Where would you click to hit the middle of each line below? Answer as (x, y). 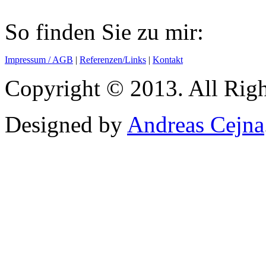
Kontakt (168, 60)
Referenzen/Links (113, 60)
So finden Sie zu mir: (104, 32)
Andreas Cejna (196, 125)
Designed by (66, 125)
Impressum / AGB (39, 60)
